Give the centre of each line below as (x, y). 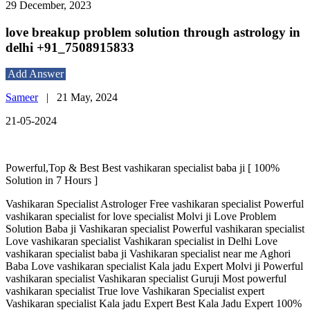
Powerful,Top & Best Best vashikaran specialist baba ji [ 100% (143, 168)
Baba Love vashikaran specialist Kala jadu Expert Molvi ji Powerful (154, 266)
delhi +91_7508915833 (70, 47)
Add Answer (36, 74)
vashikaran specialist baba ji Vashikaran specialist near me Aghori (148, 254)
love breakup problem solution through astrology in (153, 32)
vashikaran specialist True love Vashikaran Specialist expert (135, 291)
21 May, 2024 (87, 98)
